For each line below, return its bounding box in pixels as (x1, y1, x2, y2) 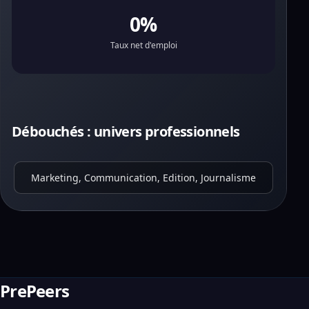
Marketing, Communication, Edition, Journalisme (31, 171, 256, 184)
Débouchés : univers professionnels (12, 122, 240, 141)
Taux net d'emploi (110, 39, 177, 51)
